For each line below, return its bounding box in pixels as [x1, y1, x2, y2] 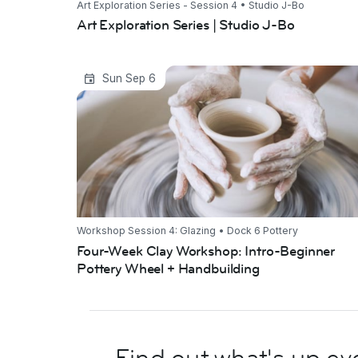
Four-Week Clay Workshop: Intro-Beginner [77, 241, 336, 261]
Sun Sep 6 [101, 72, 156, 86]
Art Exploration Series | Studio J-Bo [77, 16, 295, 35]
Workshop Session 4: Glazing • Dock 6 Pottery [77, 225, 298, 237]
